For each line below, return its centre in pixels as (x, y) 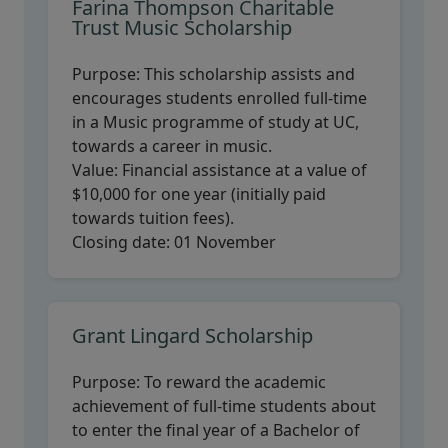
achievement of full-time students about (224, 406)
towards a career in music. (172, 146)
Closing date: (123, 242)
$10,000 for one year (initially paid (199, 194)
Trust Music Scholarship (182, 27)
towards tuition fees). (153, 218)
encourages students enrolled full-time (219, 98)
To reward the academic (233, 382)
